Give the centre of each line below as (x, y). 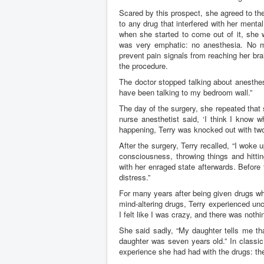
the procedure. (143, 66)
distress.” (135, 177)
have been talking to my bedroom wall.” (186, 92)
